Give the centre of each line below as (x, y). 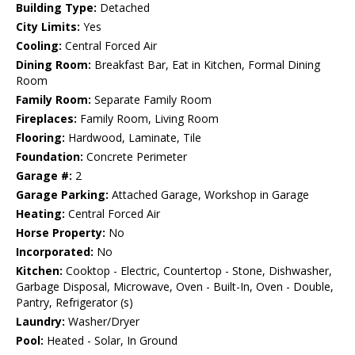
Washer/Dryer (102, 322)
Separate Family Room (151, 100)
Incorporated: (55, 252)
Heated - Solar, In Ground (111, 341)
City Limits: (48, 27)
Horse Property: (61, 233)
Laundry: (40, 322)
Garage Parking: (62, 195)
